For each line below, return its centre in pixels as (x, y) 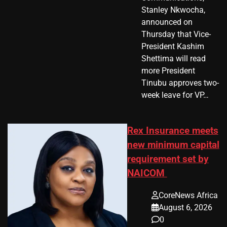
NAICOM (147, 173)
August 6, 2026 (185, 208)
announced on (167, 22)
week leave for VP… (175, 95)
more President (168, 70)
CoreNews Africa (188, 196)
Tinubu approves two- (180, 83)
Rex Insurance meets (173, 130)
